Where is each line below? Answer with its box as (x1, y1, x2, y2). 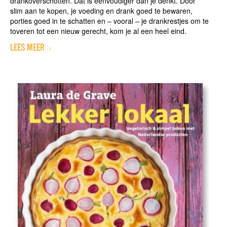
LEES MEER (10, 43, 45, 53)
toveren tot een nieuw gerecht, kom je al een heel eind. (10, 26, 186, 36)
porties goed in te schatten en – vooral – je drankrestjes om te (10, 16, 209, 26)
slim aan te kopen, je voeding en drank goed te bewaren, (10, 6, 193, 16)
